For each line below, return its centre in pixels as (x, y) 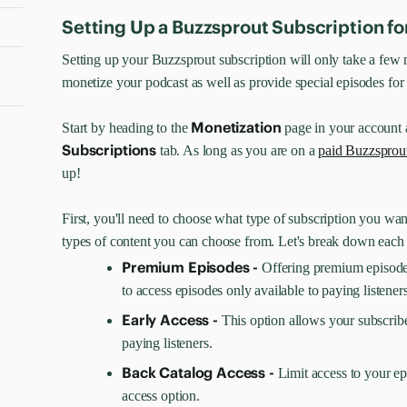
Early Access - (172, 320)
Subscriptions (109, 150)
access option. (164, 396)
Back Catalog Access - (200, 372)
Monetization (236, 127)
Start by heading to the (127, 128)
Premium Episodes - (192, 267)
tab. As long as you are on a (238, 150)
